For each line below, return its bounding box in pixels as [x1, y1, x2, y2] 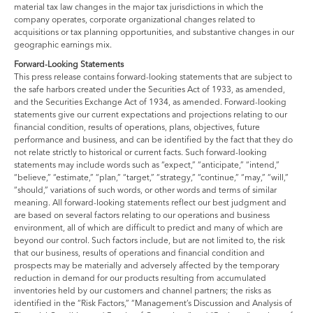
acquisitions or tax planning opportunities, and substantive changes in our [14, 26, 294, 37]
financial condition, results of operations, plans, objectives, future [14, 121, 260, 132]
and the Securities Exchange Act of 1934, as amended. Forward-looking [14, 96, 286, 107]
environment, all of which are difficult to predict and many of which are [14, 221, 283, 233]
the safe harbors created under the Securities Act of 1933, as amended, [14, 83, 285, 94]
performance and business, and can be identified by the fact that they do [14, 133, 293, 145]
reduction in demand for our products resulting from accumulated [14, 272, 266, 283]
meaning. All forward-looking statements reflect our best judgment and [14, 196, 286, 208]
